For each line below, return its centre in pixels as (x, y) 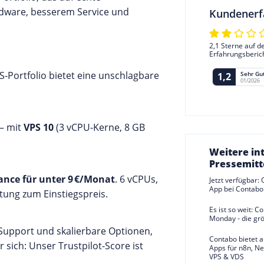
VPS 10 (39, 127)
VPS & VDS (226, 257)
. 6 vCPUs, (136, 179)
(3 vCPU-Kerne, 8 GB (99, 127)
